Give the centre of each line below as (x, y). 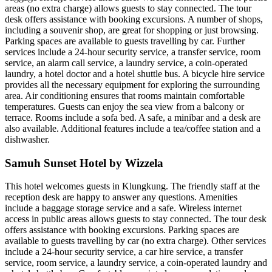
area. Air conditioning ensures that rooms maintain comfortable (125, 95)
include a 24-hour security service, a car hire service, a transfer (124, 252)
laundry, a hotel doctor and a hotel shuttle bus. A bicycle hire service (135, 73)
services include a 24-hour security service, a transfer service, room (133, 52)
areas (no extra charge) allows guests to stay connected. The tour (128, 8)
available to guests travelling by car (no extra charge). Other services (135, 241)
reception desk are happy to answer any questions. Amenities (121, 197)
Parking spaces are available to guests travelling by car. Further (125, 41)
